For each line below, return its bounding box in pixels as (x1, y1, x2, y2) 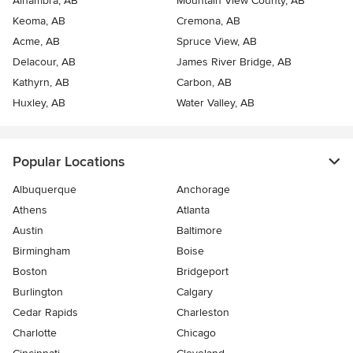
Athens (13, 203, 47, 217)
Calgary (176, 285, 213, 299)
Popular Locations (13, 153, 124, 171)
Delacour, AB (13, 55, 76, 69)
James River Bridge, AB (176, 55, 292, 69)
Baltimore (176, 224, 222, 238)
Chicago (176, 326, 216, 340)
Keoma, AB (13, 14, 65, 28)
